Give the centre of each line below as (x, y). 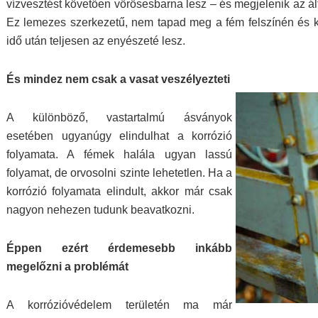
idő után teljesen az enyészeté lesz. (96, 41)
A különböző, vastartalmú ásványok (119, 117)
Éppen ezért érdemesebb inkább (119, 248)
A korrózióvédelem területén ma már (119, 305)
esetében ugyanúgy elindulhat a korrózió (119, 136)
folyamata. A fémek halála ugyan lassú (119, 154)
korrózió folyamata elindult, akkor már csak (119, 191)
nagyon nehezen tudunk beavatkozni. (100, 210)
